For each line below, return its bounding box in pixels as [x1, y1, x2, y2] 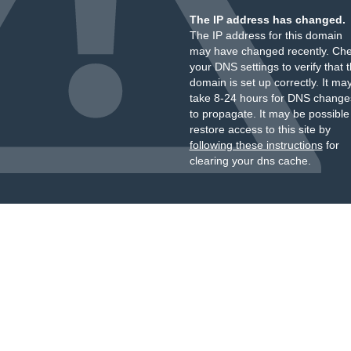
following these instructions [189, 139, 323, 151]
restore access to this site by [189, 123, 331, 136]
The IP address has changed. [189, 13, 346, 26]
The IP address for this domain [189, 29, 342, 42]
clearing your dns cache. [189, 154, 311, 167]
